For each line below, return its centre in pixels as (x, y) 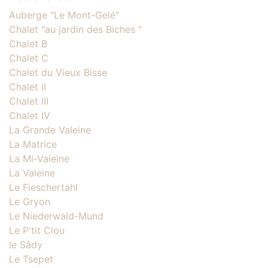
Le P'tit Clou (37, 230)
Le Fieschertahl (43, 187)
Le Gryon (30, 202)
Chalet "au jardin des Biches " (75, 29)
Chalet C (29, 58)
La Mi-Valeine (39, 159)
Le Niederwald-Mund (56, 216)
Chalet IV (30, 115)
